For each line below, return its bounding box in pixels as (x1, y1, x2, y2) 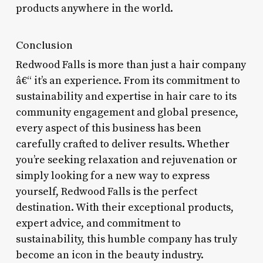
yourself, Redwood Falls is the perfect (15, 184, 197, 198)
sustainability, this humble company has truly (15, 232, 237, 246)
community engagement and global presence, (15, 105, 238, 119)
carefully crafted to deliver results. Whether (15, 137, 230, 151)
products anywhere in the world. (15, 1, 173, 15)
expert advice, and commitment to (15, 216, 181, 230)
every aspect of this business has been (15, 121, 201, 135)
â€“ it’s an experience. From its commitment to (15, 73, 240, 87)
